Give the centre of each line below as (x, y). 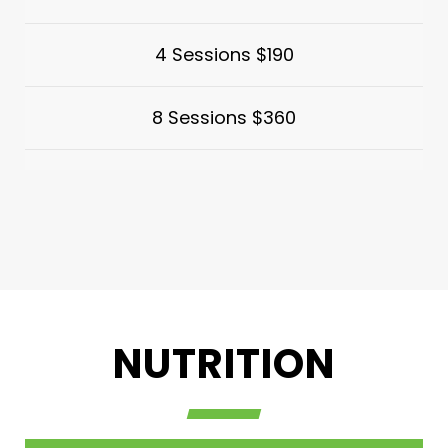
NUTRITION (224, 364)
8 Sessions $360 (224, 117)
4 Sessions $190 (224, 54)
